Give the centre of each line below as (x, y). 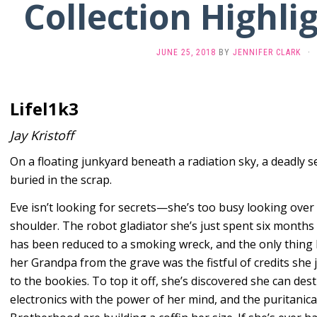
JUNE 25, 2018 (186, 52)
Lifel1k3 (44, 109)
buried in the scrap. (61, 180)
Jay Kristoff (42, 135)
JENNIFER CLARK (267, 52)
